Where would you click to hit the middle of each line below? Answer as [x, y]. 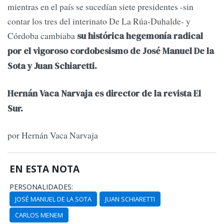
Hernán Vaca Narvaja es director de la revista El [104, 93]
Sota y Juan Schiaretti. [52, 66]
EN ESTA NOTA [45, 168]
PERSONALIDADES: [41, 186]
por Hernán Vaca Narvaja [53, 135]
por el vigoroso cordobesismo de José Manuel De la [111, 51]
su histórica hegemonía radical [140, 36]
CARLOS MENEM [39, 215]
